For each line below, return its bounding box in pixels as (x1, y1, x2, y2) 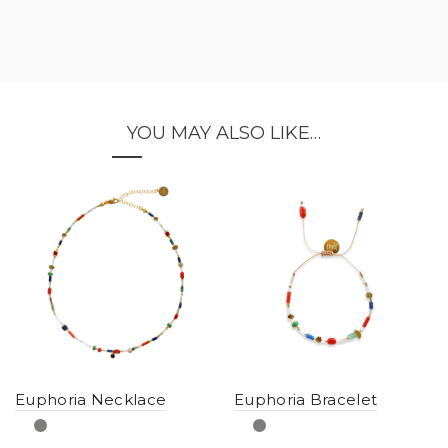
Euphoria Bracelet (234, 389, 378, 409)
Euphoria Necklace (15, 389, 167, 409)
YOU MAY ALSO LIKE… (127, 121, 321, 144)
